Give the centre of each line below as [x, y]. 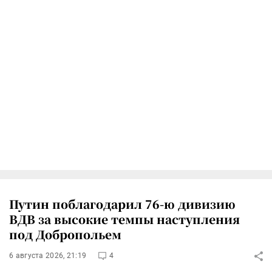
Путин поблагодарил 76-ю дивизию [122, 204]
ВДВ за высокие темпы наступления [124, 219]
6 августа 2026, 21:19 [48, 256]
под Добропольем [65, 234]
